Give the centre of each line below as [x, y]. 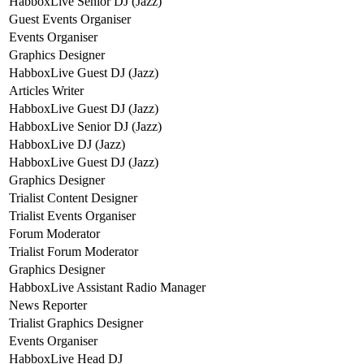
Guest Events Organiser [70, 19]
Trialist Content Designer [73, 197]
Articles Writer [46, 90]
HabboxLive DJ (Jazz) [67, 144]
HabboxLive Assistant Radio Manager [107, 287]
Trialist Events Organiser [72, 215]
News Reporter [48, 305]
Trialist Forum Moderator [74, 251]
